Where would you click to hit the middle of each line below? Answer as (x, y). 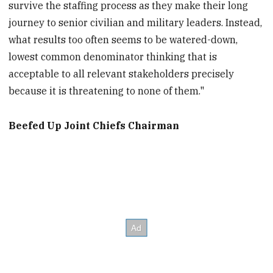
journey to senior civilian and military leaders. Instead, (136, 23)
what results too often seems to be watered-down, (123, 40)
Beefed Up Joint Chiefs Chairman (94, 126)
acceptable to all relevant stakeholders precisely (122, 74)
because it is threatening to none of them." (107, 91)
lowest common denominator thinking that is (113, 57)
